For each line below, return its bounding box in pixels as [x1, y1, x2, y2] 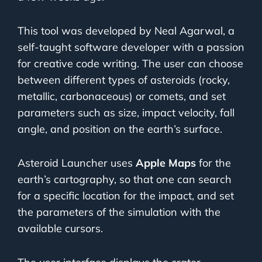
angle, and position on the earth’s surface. [18, 122, 222, 136]
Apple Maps [136, 156, 196, 170]
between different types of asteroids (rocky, [18, 73, 230, 87]
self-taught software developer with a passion [18, 40, 244, 54]
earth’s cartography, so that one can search [18, 173, 232, 187]
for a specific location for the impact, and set [18, 189, 234, 203]
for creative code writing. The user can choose [18, 57, 243, 71]
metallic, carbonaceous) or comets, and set [18, 89, 226, 104]
